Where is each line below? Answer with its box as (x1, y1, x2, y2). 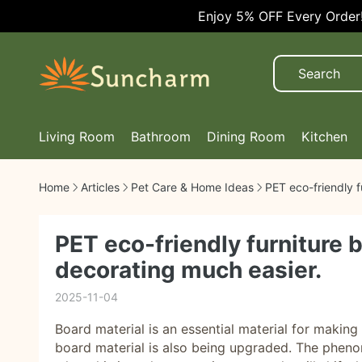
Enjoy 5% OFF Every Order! (166, 8, 333, 24)
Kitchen (301, 128, 347, 145)
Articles (81, 180, 120, 194)
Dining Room (207, 128, 285, 145)
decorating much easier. (55, 256, 322, 284)
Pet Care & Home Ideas (131, 180, 254, 194)
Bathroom (131, 128, 191, 145)
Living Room (39, 128, 115, 145)
